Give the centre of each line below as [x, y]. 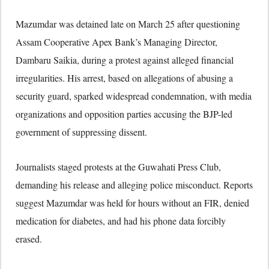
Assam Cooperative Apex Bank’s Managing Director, [116, 41]
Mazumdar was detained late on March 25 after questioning [128, 23]
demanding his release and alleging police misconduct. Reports [134, 184]
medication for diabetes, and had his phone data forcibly [121, 220]
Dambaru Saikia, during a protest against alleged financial [125, 59]
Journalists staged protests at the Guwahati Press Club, [118, 166]
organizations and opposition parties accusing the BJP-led [124, 113]
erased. [29, 238]
